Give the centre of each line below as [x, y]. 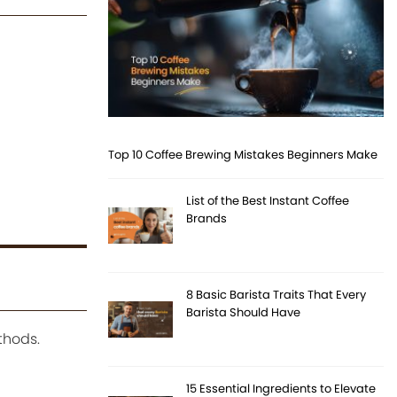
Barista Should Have [244, 313]
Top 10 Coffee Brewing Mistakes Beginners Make [243, 155]
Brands [207, 219]
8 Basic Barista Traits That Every [276, 295]
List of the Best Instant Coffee [268, 201]
